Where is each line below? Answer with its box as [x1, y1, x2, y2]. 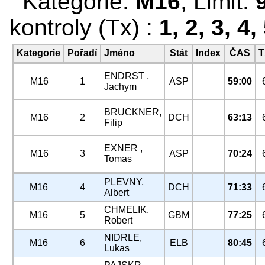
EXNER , [104, 143, 143, 153]
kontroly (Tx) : [9, 15, 159, 40]
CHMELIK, [104, 205, 149, 215]
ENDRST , [104, 71, 149, 81]
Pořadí [67, 48, 97, 58]
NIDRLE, [104, 232, 142, 243]
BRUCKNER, [104, 107, 161, 117]
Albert [104, 188, 129, 198]
